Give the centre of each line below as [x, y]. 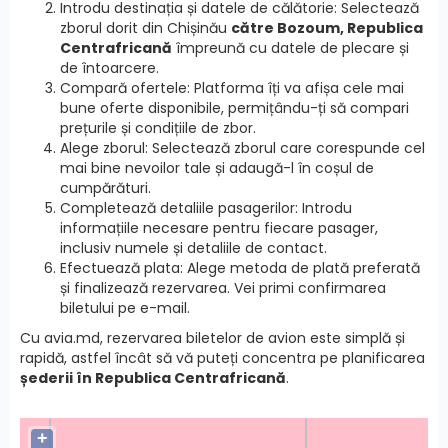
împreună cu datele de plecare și [290, 47]
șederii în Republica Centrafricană [153, 377]
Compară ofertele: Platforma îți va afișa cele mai [232, 87]
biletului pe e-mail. [125, 307]
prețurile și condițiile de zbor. [158, 127]
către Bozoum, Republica [327, 27]
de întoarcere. [109, 67]
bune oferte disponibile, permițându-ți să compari [234, 107]
